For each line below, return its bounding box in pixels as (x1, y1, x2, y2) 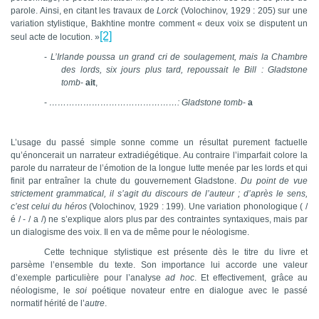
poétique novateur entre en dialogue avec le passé (86, 286, 308, 296)
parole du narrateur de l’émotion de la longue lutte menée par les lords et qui (11, 163, 308, 174)
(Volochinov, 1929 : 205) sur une (178, 6, 308, 16)
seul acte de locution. (11, 32, 93, 43)
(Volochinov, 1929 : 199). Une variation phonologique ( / (89, 202, 308, 212)
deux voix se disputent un (205, 19, 308, 29)
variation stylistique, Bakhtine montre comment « (11, 19, 206, 29)
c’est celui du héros (11, 202, 90, 212)
